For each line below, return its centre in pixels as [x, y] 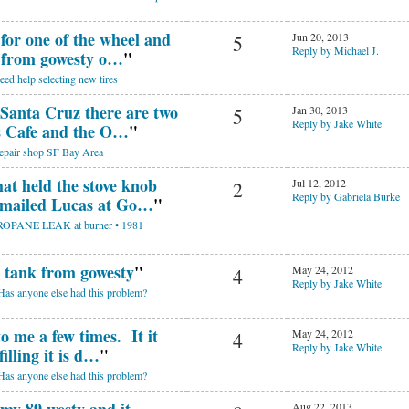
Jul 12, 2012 [319, 183]
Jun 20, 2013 [320, 37]
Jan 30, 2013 [320, 110]
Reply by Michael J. [335, 51]
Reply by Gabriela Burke [346, 197]
